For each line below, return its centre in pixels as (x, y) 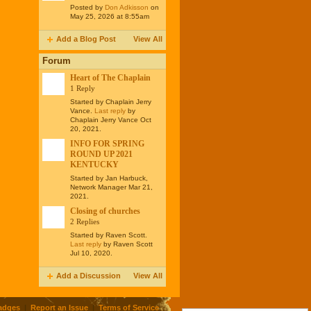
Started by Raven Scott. (108, 235)
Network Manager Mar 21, (111, 187)
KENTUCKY (94, 165)
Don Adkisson (126, 7)
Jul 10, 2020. (91, 253)
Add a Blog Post (86, 39)
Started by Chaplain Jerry (110, 102)
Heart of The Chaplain (110, 78)
